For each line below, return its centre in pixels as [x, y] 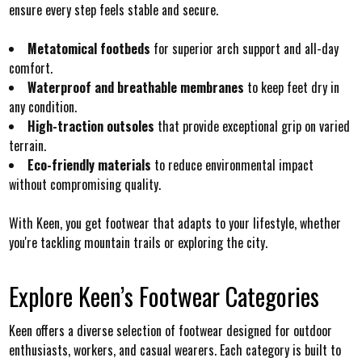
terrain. [27, 146]
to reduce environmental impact [232, 165]
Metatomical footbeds [88, 49]
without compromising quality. [84, 185]
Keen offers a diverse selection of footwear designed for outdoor [170, 331]
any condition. [42, 107]
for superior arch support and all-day [244, 49]
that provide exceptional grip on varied [252, 126]
